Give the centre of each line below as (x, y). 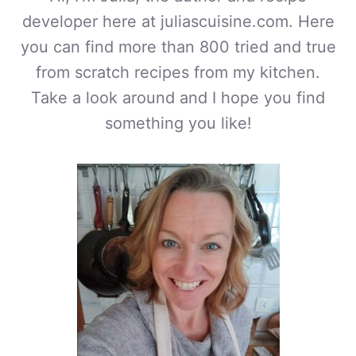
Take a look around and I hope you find (178, 98)
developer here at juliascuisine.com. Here (178, 22)
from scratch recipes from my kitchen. (178, 73)
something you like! (178, 124)
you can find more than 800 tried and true (178, 47)
